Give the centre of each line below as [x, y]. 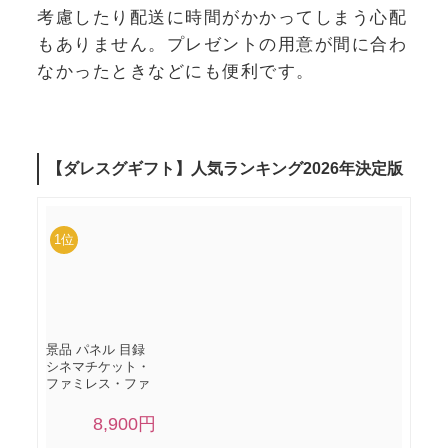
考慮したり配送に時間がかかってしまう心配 [222, 16]
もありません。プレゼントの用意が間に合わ [222, 43]
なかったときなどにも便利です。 [176, 70]
